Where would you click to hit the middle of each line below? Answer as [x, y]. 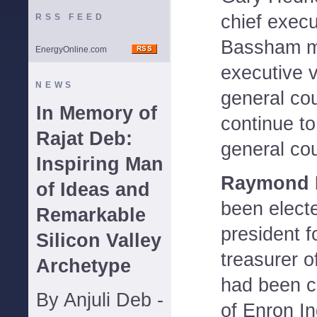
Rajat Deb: [84, 139]
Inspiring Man [100, 164]
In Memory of [97, 113]
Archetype [83, 266]
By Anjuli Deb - [100, 300]
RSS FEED [70, 17]
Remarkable [91, 215]
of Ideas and [93, 190]
